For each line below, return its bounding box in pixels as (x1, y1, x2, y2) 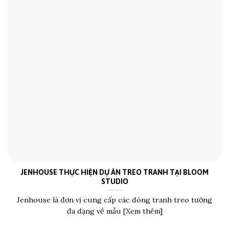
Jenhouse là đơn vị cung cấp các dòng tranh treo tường (17, 195, 212, 205)
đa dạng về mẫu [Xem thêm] (66, 207, 163, 216)
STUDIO (101, 177, 128, 186)
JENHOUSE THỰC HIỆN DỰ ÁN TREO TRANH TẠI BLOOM (20, 168, 209, 177)
